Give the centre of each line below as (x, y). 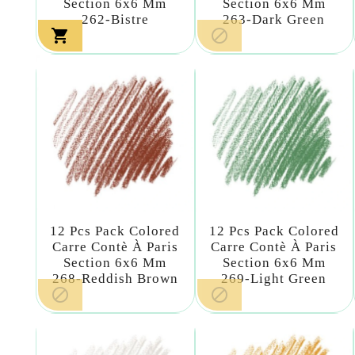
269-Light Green (274, 279)
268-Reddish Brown (115, 279)
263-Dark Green (274, 19)
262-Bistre (115, 19)
